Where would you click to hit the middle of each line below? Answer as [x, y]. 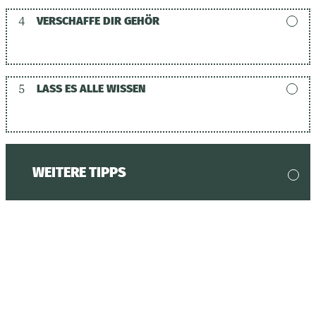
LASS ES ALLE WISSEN [91, 88]
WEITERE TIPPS [80, 172]
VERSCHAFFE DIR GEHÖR [98, 20]
